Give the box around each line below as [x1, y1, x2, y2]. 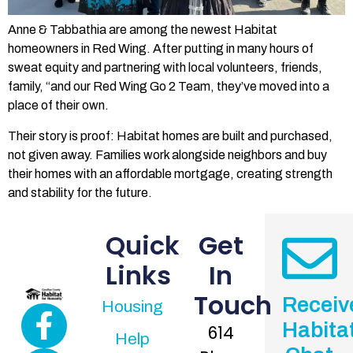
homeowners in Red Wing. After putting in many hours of [8, 42, 314, 56]
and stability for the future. [8, 185, 152, 199]
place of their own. [8, 98, 109, 113]
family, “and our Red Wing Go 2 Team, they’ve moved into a [8, 80, 329, 94]
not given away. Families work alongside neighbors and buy [8, 147, 327, 162]
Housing [102, 298, 163, 316]
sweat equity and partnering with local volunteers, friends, [8, 61, 322, 75]
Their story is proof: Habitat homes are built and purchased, [8, 128, 333, 143]
